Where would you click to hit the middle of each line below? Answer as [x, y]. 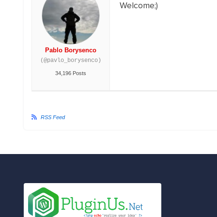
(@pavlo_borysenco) [70, 61]
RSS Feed [53, 117]
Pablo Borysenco [70, 50]
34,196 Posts [70, 73]
